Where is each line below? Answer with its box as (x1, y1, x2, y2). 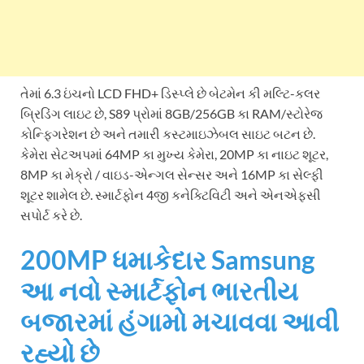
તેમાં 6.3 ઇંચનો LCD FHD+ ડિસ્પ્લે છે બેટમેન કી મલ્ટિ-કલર (20, 85, 320, 102)
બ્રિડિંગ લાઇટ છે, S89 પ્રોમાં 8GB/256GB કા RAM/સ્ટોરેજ (20, 106, 323, 122)
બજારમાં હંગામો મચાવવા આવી (20, 305, 339, 338)
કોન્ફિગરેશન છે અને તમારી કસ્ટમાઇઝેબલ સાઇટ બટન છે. (20, 126, 315, 142)
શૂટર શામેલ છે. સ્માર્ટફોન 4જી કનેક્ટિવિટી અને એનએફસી (20, 187, 321, 203)
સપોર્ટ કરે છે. (20, 207, 82, 223)
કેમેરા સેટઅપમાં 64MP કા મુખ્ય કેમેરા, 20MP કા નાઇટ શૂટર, (20, 146, 328, 162)
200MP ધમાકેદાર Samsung (20, 244, 315, 276)
